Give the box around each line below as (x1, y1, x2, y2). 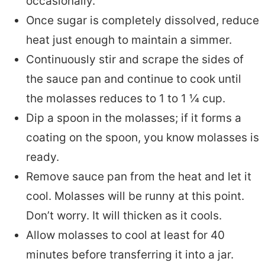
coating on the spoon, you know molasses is (25, 131, 259, 145)
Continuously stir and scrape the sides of (25, 53, 244, 67)
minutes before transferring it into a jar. (25, 248, 234, 262)
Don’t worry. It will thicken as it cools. (25, 209, 222, 223)
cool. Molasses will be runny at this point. (25, 189, 244, 203)
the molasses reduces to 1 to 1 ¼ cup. (25, 92, 225, 106)
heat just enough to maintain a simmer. (25, 33, 232, 47)
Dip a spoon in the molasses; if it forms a (25, 111, 241, 125)
